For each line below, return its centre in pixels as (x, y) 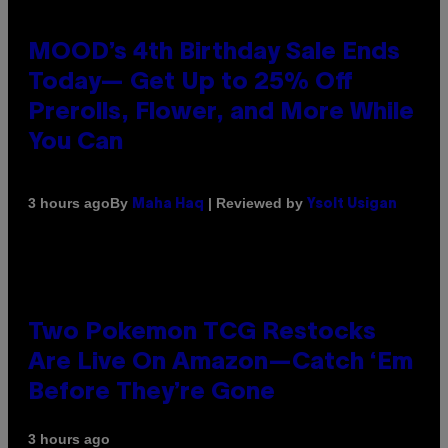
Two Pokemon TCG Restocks (202, 332)
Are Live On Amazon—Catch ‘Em (220, 362)
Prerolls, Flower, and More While (221, 112)
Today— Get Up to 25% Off (190, 82)
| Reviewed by (255, 202)
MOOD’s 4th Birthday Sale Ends (214, 52)
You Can (75, 142)
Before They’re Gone (151, 392)
